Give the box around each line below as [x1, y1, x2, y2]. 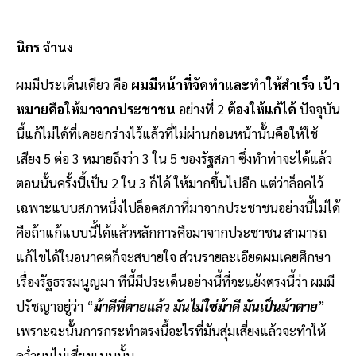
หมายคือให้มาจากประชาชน [16, 100, 176, 118]
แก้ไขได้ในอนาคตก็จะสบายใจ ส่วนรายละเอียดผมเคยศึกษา [16, 248, 331, 266]
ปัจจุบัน [296, 100, 340, 118]
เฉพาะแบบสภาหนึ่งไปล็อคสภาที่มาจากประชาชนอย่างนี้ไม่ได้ [16, 199, 340, 217]
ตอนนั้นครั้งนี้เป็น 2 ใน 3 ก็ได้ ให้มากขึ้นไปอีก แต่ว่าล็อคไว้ [16, 174, 323, 192]
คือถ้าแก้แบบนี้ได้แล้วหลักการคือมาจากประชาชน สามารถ [16, 223, 327, 242]
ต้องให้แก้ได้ [227, 100, 296, 118]
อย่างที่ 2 [176, 100, 227, 118]
